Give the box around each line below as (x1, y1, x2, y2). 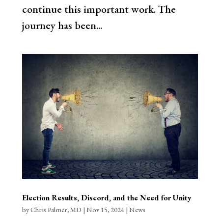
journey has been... (22, 18, 102, 32)
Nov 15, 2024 (86, 205, 124, 215)
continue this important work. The (22, 1, 176, 16)
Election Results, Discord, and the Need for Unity (22, 192, 192, 203)
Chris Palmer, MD (30, 205, 82, 215)
